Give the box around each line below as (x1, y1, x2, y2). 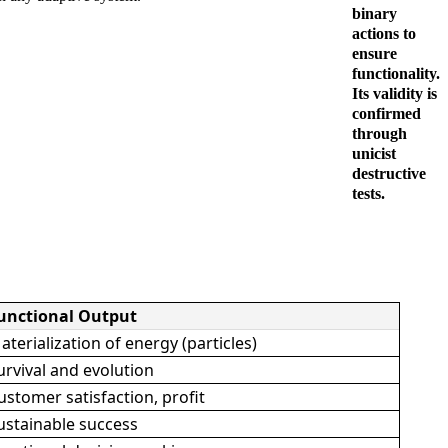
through (352, 124, 407, 142)
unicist (352, 144, 396, 162)
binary (352, 4, 397, 22)
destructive (352, 164, 426, 182)
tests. (352, 184, 385, 202)
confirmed (352, 104, 421, 122)
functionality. (352, 64, 440, 82)
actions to (352, 24, 416, 42)
